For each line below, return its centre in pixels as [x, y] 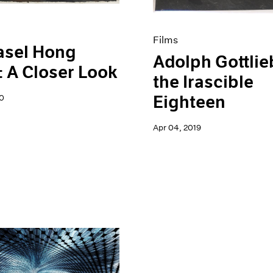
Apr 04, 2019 [177, 127]
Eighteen [190, 102]
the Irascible [204, 82]
